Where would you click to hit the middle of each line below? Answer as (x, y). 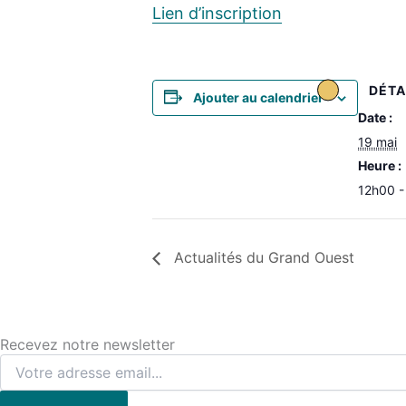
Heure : (380, 165)
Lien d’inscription (217, 13)
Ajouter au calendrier (258, 97)
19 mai (377, 141)
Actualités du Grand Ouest (262, 258)
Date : (375, 117)
